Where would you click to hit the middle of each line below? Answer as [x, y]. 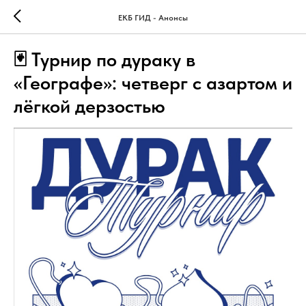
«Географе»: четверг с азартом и [153, 83]
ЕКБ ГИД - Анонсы [153, 17]
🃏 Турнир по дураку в [105, 59]
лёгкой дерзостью [89, 106]
